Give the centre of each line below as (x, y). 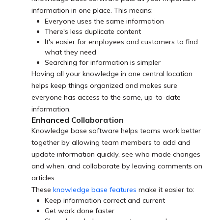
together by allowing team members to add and (111, 143)
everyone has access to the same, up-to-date (106, 97)
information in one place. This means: (92, 11)
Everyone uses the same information (105, 21)
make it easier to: (165, 190)
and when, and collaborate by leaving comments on (117, 166)
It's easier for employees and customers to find (122, 42)
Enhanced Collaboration (78, 120)
